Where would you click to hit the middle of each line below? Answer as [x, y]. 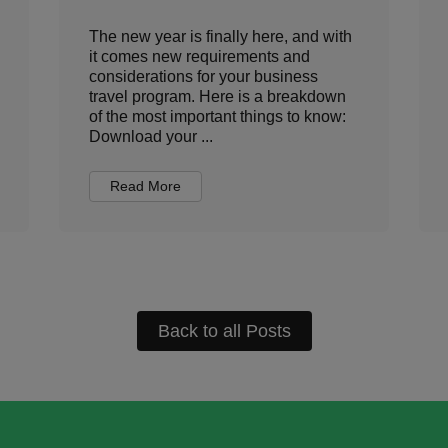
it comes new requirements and [199, 56]
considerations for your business [203, 76]
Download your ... [151, 136]
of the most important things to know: [217, 116]
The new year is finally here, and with [220, 36]
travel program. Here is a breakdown [217, 96]
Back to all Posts [224, 331]
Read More [145, 186]
